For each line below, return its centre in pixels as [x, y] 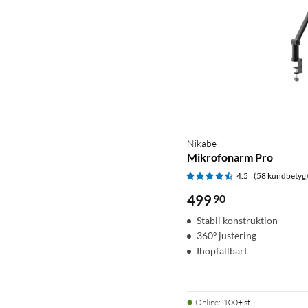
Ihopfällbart [222, 250]
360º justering [227, 235]
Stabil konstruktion [237, 220]
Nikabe [202, 143]
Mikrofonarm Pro [230, 157]
